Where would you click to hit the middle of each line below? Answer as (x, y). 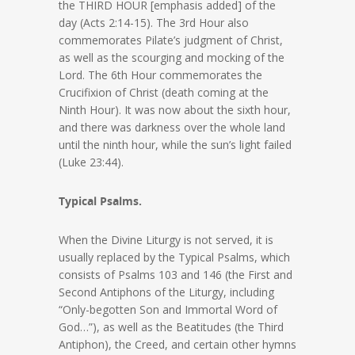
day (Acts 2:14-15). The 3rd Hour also (154, 23)
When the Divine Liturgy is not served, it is (166, 240)
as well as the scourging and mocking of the (172, 58)
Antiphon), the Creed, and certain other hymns (177, 345)
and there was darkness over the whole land (172, 128)
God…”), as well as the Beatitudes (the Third (171, 327)
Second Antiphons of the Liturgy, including (166, 292)
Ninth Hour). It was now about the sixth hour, (175, 110)
